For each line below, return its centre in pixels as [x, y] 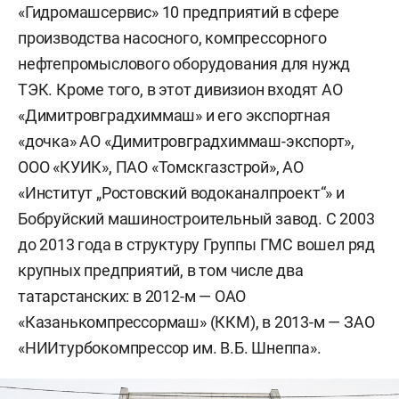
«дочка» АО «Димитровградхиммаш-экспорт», [186, 141]
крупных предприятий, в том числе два [161, 270]
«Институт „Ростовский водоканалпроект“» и [181, 192]
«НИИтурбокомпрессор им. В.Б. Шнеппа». [170, 347]
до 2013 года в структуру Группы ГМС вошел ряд [196, 244]
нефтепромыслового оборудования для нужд [184, 63]
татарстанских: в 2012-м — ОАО [132, 296]
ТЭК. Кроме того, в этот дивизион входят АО [180, 89]
